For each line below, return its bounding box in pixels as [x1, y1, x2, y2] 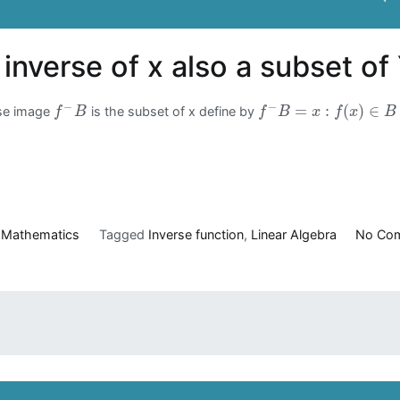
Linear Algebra [250, 227, 337, 243]
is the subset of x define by [87, 104, 258, 120]
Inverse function [147, 227, 244, 243]
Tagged [98, 227, 148, 243]
